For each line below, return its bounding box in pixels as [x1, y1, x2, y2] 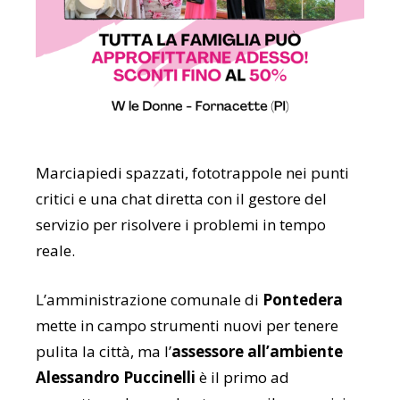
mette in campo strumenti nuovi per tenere [36, 315, 338, 337]
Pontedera [262, 289, 343, 311]
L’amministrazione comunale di [36, 289, 262, 311]
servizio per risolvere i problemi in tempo [36, 214, 326, 236]
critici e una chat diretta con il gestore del [36, 188, 327, 210]
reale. [36, 240, 75, 262]
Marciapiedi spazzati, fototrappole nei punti [36, 162, 349, 184]
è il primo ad [196, 367, 289, 388]
